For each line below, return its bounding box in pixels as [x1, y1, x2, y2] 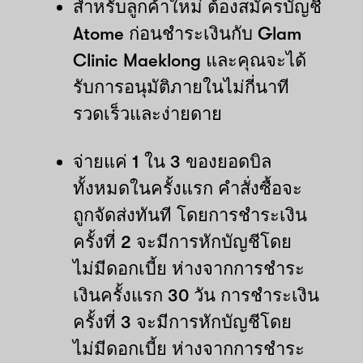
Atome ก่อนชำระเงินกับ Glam [73, 23, 301, 44]
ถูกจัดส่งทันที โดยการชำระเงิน [73, 204, 307, 225]
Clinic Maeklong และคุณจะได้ [73, 49, 306, 70]
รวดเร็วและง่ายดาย [73, 103, 222, 124]
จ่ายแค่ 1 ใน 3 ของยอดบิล [73, 151, 271, 172]
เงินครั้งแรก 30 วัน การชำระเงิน [73, 284, 319, 305]
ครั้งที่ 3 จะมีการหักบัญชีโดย [73, 311, 292, 332]
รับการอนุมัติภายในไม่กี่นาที [73, 76, 289, 97]
